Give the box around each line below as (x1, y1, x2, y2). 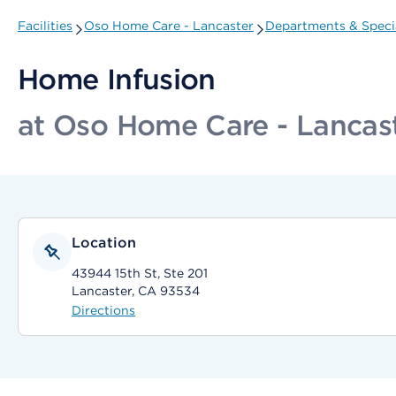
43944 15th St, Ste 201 (72, 266, 208, 280)
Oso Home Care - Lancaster (84, 19, 254, 33)
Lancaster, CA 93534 (72, 284, 200, 298)
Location (72, 234, 137, 251)
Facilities (18, 19, 72, 33)
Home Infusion (18, 62, 216, 96)
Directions (72, 303, 135, 317)
